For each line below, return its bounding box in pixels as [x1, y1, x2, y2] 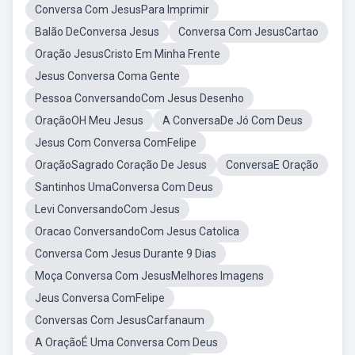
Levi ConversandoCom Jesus [35, 203, 180, 216]
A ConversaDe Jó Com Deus [162, 114, 303, 127]
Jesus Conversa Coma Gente [35, 70, 180, 82]
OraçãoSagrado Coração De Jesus [35, 158, 207, 171]
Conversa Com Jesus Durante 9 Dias [35, 247, 216, 260]
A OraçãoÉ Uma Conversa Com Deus [35, 336, 218, 349]
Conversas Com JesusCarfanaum [35, 314, 204, 326]
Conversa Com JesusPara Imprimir [35, 3, 209, 16]
